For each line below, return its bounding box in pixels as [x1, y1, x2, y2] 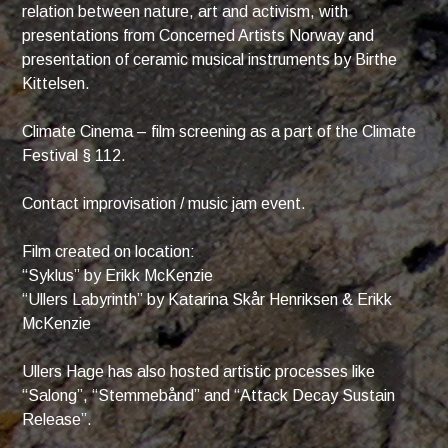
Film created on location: [22, 243, 196, 261]
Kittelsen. [22, 75, 91, 93]
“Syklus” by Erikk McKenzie [22, 267, 214, 285]
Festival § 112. [22, 147, 127, 165]
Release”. [22, 411, 93, 429]
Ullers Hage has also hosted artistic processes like [22, 363, 376, 381]
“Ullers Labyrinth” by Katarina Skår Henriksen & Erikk [22, 291, 393, 309]
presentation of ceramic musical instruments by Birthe [22, 51, 398, 69]
